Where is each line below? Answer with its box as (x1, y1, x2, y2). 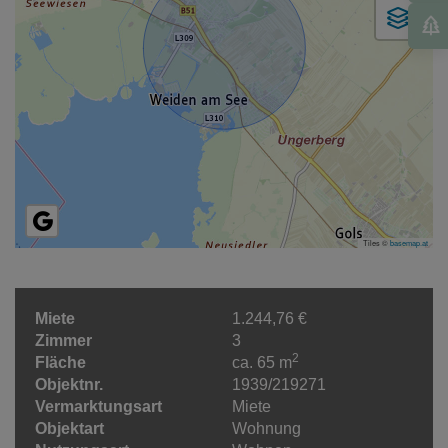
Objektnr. (35, 376, 103, 394)
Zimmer (35, 332, 92, 350)
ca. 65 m (231, 354, 292, 372)
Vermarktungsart (35, 398, 162, 416)
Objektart (35, 420, 104, 438)
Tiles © (363, 237, 390, 249)
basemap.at (390, 237, 428, 249)
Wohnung (231, 420, 301, 438)
